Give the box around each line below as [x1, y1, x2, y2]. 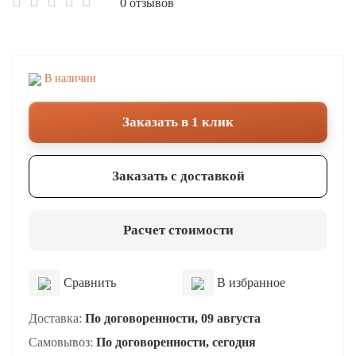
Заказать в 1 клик [122, 114, 234, 130]
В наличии [41, 72, 96, 84]
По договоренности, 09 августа [85, 311, 261, 325]
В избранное [214, 276, 285, 289]
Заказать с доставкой [111, 168, 245, 184]
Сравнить [60, 276, 116, 289]
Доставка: [29, 311, 85, 325]
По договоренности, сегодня [96, 335, 256, 349]
